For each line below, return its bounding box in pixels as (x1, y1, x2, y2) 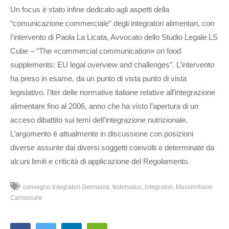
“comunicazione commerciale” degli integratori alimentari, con (10, 19, 214, 28)
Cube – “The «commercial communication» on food (10, 47, 181, 56)
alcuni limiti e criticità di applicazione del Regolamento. (10, 157, 190, 166)
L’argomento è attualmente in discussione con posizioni (10, 129, 193, 139)
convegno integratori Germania (23, 184, 109, 191)
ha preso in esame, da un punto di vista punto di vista (10, 74, 187, 83)
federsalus (112, 184, 142, 191)
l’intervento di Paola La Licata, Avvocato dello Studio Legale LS (10, 33, 218, 42)
